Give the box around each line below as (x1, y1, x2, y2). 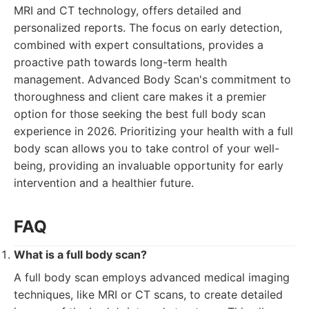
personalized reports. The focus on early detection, (14, 21, 282, 34)
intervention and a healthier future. (14, 176, 194, 190)
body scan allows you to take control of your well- (14, 141, 279, 155)
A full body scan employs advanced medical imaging (14, 270, 290, 284)
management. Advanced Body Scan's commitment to (14, 72, 291, 86)
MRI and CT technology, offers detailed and (14, 3, 241, 17)
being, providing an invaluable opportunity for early (14, 159, 283, 172)
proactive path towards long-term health (14, 55, 227, 69)
